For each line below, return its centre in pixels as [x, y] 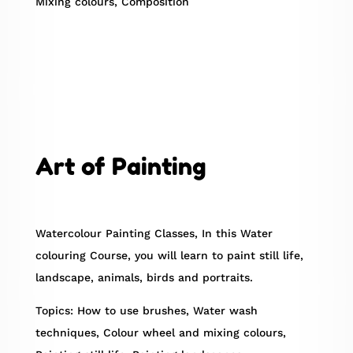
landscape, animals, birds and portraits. [144, 278]
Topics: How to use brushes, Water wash [146, 311]
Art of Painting [121, 167]
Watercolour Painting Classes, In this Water [154, 234]
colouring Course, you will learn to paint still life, [169, 256]
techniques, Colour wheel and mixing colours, [160, 333]
